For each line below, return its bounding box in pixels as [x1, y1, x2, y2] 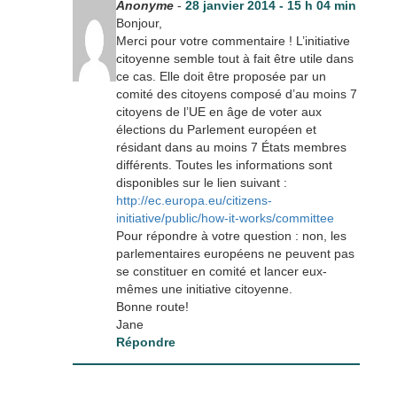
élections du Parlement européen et [115, 121, 316, 136]
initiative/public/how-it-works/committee [115, 210, 334, 225]
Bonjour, [115, 15, 162, 30]
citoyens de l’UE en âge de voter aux [115, 104, 322, 119]
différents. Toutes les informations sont [115, 157, 332, 172]
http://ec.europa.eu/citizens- [115, 192, 272, 207]
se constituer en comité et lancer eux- [115, 263, 327, 278]
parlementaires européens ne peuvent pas [115, 245, 354, 261]
